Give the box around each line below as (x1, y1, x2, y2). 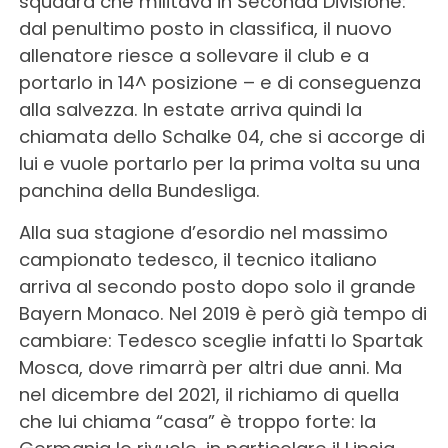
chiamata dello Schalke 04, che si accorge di (18, 124, 425, 149)
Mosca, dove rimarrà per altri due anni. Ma (18, 355, 402, 380)
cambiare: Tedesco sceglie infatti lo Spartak (18, 328, 423, 353)
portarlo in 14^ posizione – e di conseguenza (18, 70, 421, 95)
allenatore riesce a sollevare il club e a (18, 43, 369, 68)
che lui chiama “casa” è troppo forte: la (18, 409, 376, 434)
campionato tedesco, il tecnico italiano (18, 247, 377, 272)
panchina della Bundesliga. (18, 178, 260, 203)
